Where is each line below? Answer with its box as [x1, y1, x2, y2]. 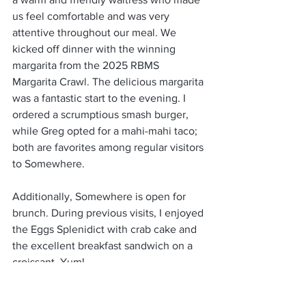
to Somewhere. [12, 158, 85, 169]
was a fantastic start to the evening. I [12, 92, 189, 104]
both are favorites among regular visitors [12, 141, 206, 153]
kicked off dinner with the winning [12, 43, 178, 55]
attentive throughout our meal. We [12, 27, 179, 38]
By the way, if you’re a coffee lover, [12, 289, 183, 301]
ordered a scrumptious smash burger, [12, 109, 191, 120]
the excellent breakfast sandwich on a [12, 240, 195, 251]
